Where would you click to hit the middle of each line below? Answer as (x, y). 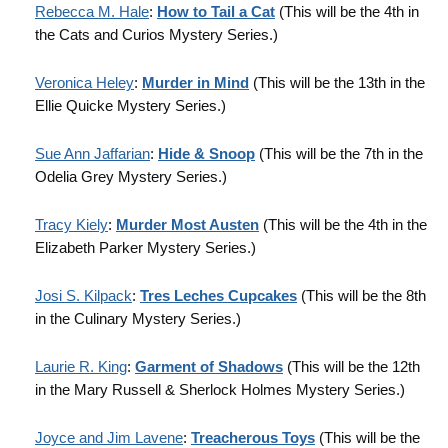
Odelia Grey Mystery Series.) (131, 176)
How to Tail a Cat (216, 11)
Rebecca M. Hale (92, 11)
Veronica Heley (84, 82)
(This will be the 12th (351, 366)
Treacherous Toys (253, 437)
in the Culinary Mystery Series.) (138, 318)
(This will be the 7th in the (339, 153)
